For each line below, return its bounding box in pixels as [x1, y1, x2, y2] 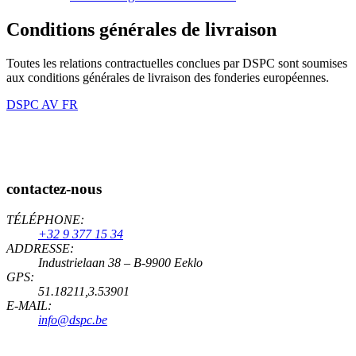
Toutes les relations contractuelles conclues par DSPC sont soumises [6, 56, 347, 70]
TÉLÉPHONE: [6, 213, 84, 227]
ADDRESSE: [6, 242, 74, 256]
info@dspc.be [38, 313, 107, 327]
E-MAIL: [6, 299, 52, 313]
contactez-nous [6, 180, 102, 198]
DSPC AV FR [6, 97, 78, 111]
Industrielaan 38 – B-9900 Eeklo [38, 256, 203, 270]
